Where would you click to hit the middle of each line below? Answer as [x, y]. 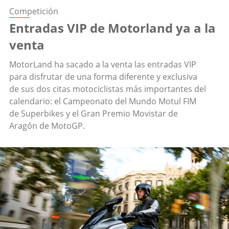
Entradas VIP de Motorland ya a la [112, 28]
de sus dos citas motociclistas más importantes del [108, 89]
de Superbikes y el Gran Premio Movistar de [94, 114]
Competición [34, 12]
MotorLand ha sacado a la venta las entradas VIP [103, 65]
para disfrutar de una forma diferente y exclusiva [103, 77]
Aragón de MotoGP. [47, 126]
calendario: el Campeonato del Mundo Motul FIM [103, 101]
